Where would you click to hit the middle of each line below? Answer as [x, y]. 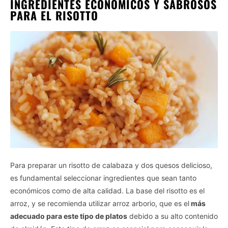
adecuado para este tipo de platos [69, 216]
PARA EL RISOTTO [54, 15]
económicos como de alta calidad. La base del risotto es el [107, 190]
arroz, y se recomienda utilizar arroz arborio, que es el [100, 203]
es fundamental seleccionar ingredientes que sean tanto [103, 178]
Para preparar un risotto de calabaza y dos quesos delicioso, [111, 165]
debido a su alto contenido [173, 216]
